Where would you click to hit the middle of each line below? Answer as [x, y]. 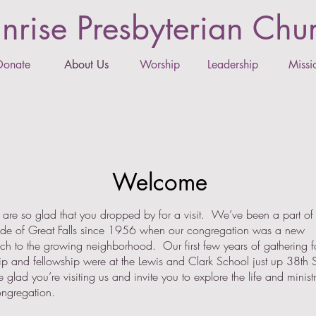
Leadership [233, 65]
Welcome [159, 182]
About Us [86, 65]
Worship [159, 65]
